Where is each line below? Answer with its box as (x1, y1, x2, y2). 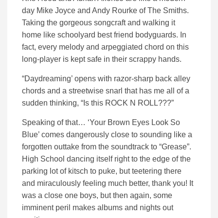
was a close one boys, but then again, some (22, 191, 172, 200)
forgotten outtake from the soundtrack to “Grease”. (22, 142, 191, 151)
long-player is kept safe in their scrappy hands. (22, 54, 182, 63)
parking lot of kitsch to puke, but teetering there (22, 166, 182, 175)
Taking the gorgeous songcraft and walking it (22, 18, 175, 27)
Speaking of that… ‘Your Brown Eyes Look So (22, 118, 180, 127)
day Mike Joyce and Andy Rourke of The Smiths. (22, 6, 189, 15)
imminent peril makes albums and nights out (22, 203, 173, 212)
